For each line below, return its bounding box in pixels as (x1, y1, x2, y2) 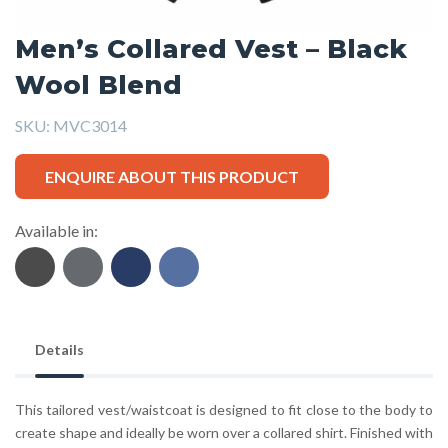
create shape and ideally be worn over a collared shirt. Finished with (15, 424, 433, 442)
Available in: (15, 221, 98, 241)
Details (35, 341, 84, 359)
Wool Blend (15, 68, 182, 101)
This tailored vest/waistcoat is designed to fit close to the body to (15, 401, 433, 419)
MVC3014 (53, 116, 127, 136)
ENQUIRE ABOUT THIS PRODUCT (44, 166, 299, 186)
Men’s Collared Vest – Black (15, 32, 407, 65)
